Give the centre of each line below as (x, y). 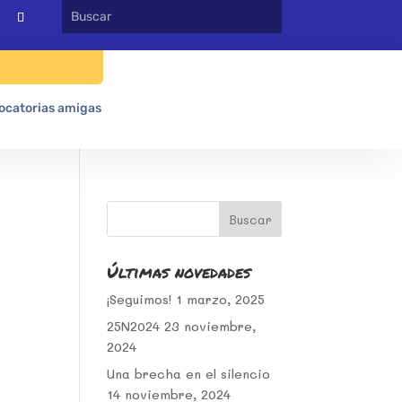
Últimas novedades (179, 272)
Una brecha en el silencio (189, 374)
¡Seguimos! (140, 299)
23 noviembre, (210, 326)
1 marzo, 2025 (221, 299)
